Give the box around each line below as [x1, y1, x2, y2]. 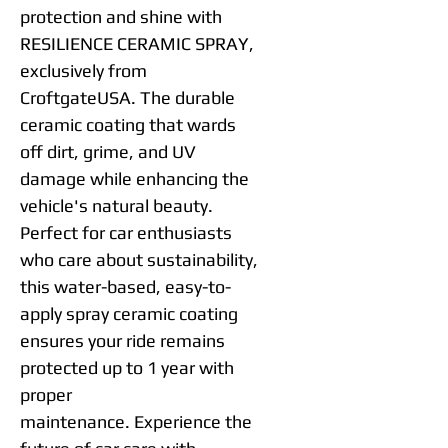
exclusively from [20, 60, 147, 81]
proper [20, 384, 72, 405]
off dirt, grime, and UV [20, 141, 196, 162]
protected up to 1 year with [20, 357, 234, 378]
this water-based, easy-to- [20, 276, 231, 297]
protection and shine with [20, 6, 222, 27]
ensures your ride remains [20, 330, 225, 351]
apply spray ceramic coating [20, 303, 238, 324]
